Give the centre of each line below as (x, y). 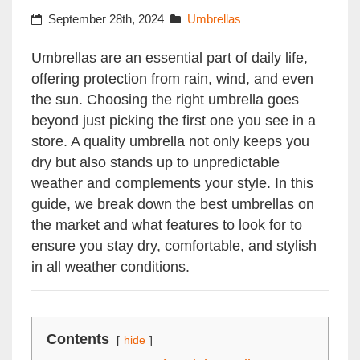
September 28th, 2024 (106, 19)
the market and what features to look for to (167, 225)
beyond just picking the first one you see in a (174, 121)
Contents (78, 340)
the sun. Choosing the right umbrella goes (165, 100)
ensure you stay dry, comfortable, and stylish (174, 246)
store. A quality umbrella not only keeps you (170, 142)
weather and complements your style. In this (172, 184)
